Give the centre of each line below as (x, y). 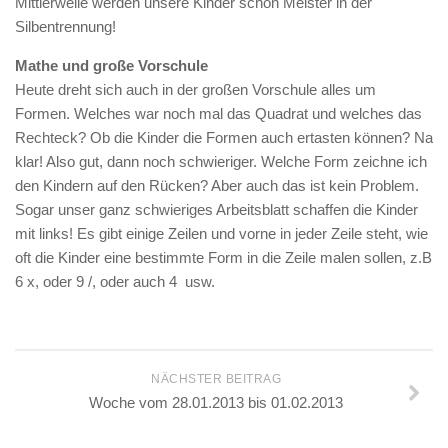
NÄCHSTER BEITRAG (216, 379)
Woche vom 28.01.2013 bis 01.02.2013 (216, 402)
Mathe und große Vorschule (111, 65)
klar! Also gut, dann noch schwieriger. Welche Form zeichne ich (221, 161)
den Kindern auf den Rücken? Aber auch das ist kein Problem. (217, 185)
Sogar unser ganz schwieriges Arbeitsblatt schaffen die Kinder (216, 209)
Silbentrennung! (65, 26)
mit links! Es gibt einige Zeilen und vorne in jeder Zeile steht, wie (221, 233)
